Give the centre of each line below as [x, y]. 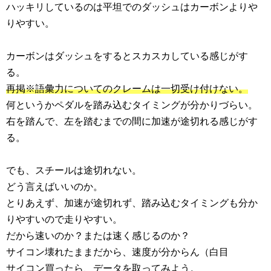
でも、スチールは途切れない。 [74, 170]
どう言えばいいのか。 [54, 187]
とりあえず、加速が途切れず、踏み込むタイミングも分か [132, 203]
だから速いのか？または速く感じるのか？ [98, 236]
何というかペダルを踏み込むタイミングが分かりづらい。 [132, 105]
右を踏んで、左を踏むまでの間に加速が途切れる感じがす [132, 121]
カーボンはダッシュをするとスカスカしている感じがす [127, 56]
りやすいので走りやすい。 [64, 219]
